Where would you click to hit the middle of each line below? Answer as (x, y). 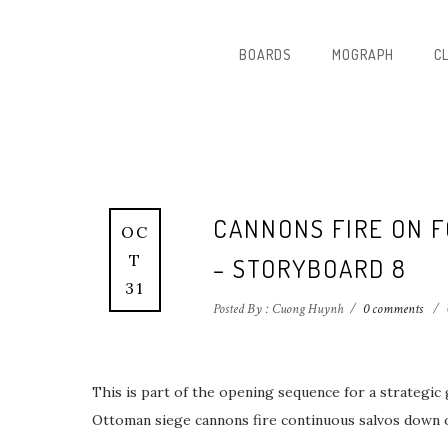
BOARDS (265, 54)
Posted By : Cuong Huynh (278, 309)
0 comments (393, 309)
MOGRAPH (363, 54)
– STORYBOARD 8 (310, 268)
